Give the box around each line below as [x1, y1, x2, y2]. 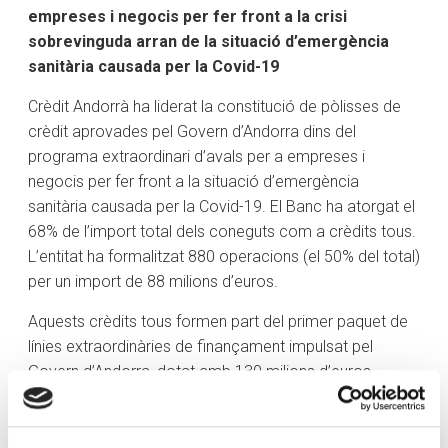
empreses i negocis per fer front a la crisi [28, 7, 347, 27]
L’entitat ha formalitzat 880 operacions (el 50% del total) [28, 247, 420, 267]
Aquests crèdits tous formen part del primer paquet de [28, 312, 408, 332]
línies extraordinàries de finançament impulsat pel [28, 337, 373, 357]
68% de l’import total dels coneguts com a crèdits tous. [28, 222, 416, 242]
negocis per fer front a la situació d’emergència [28, 172, 359, 192]
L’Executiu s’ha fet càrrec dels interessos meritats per [28, 387, 402, 407]
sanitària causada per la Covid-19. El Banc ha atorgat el [28, 197, 415, 217]
